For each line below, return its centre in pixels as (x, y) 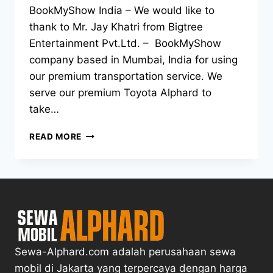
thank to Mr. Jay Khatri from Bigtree (116, 27)
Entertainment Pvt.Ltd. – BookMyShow (125, 44)
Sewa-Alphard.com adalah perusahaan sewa (125, 252)
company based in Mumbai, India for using (133, 60)
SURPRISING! (111, 134)
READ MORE (56, 137)
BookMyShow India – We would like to (122, 11)
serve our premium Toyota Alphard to (120, 93)
